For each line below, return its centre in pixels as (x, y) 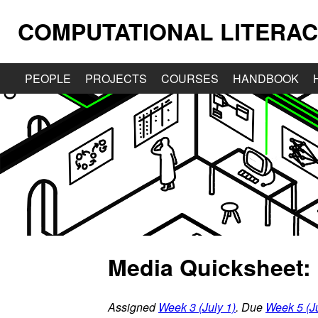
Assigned (133, 307)
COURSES (190, 78)
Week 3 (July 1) (197, 307)
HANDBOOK (266, 78)
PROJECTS (116, 78)
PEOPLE (48, 78)
